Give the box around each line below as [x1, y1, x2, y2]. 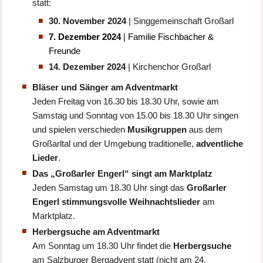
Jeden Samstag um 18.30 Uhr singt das [32, 182, 187, 193]
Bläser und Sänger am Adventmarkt [32, 82, 178, 92]
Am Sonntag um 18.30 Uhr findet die [32, 240, 174, 251]
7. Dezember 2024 [49, 32, 122, 42]
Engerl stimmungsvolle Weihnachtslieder [32, 196, 201, 207]
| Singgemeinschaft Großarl [126, 16, 234, 26]
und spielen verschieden [32, 124, 128, 134]
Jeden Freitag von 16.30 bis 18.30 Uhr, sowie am [32, 96, 220, 106]
